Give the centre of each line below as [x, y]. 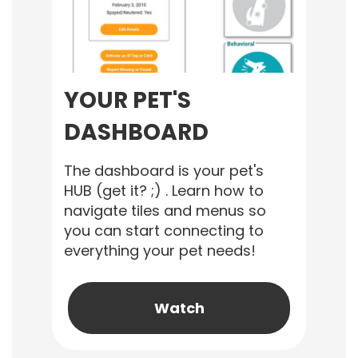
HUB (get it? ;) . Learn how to [164, 191]
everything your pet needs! [160, 251]
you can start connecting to [164, 231]
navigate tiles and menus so [165, 211]
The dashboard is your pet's [164, 171]
